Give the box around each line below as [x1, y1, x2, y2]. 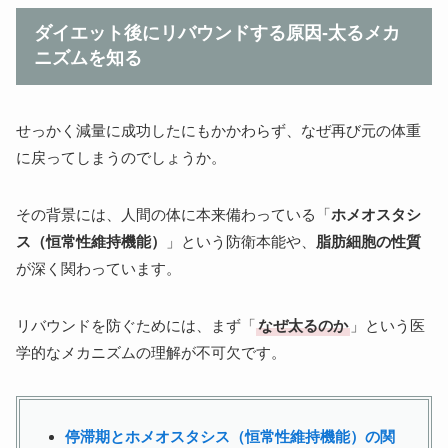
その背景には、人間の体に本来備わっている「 [16, 205, 331, 223]
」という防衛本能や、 [166, 232, 316, 250]
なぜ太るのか [258, 316, 348, 334]
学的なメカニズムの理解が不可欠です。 [16, 343, 286, 361]
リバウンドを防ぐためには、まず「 [16, 316, 256, 334]
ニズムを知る [34, 48, 142, 69]
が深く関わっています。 [16, 259, 181, 277]
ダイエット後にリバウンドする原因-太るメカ [34, 23, 400, 44]
